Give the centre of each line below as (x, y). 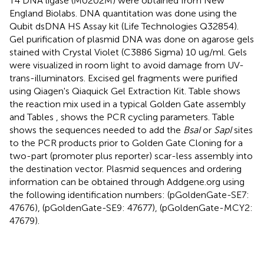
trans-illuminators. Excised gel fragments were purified (123, 78)
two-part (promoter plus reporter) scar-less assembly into (131, 156)
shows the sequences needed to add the (96, 130)
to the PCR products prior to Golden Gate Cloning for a (126, 143)
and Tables (33, 117)
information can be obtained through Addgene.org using (127, 182)
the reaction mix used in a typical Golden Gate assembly (128, 104)
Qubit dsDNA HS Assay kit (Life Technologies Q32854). (124, 27)
